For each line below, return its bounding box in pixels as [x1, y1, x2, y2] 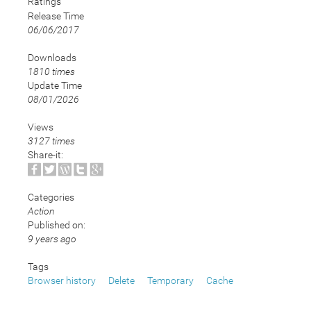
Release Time [28, 10, 84, 22]
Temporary [147, 275, 194, 287]
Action [28, 205, 55, 217]
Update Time [28, 80, 82, 91]
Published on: [28, 219, 85, 231]
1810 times [28, 66, 75, 77]
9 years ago [28, 233, 76, 245]
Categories [28, 192, 74, 203]
